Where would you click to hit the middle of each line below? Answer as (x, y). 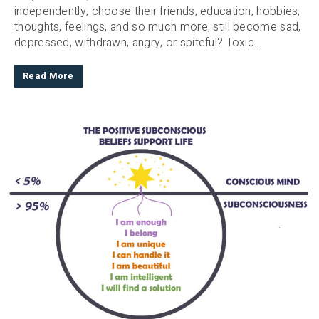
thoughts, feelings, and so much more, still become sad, (158, 27)
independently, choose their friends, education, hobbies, (157, 12)
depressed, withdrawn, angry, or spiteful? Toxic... (138, 43)
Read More (48, 77)
